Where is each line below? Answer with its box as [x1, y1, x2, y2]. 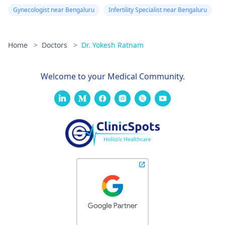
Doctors [42, 40, 69, 50]
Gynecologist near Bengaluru [13, 6, 94, 14]
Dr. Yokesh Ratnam [81, 40, 144, 50]
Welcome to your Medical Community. [40, 71, 185, 82]
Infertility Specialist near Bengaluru [108, 6, 207, 14]
